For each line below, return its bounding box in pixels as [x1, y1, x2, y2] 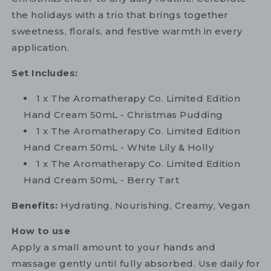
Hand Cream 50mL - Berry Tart [24, 174, 179, 186]
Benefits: [11, 200, 60, 212]
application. [11, 42, 69, 54]
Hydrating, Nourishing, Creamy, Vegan [60, 200, 250, 212]
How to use [11, 225, 70, 237]
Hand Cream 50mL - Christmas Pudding [24, 109, 223, 121]
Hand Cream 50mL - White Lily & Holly [24, 142, 214, 154]
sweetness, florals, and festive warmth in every [11, 25, 243, 38]
